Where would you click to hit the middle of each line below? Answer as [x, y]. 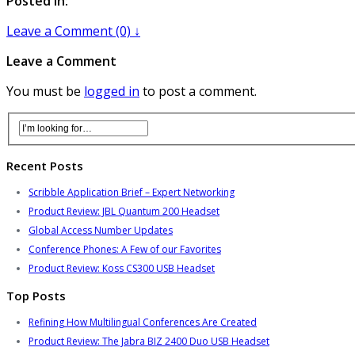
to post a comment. [198, 91]
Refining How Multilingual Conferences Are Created [143, 323]
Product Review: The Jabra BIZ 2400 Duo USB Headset [149, 342]
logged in [112, 91]
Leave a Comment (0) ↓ [73, 31]
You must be [45, 91]
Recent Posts [45, 166]
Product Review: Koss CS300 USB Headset [122, 269]
